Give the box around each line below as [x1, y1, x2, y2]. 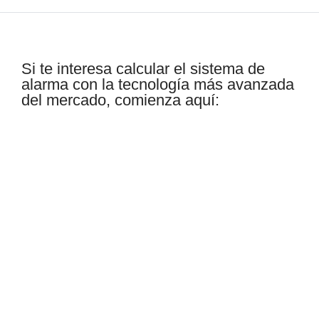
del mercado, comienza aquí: [21, 91, 219, 110]
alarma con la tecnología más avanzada [21, 75, 294, 94]
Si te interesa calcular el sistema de [21, 60, 265, 78]
